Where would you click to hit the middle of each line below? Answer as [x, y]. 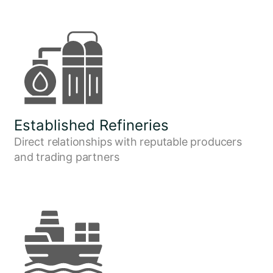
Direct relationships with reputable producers [128, 142]
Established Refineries [91, 125]
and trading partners [66, 157]
